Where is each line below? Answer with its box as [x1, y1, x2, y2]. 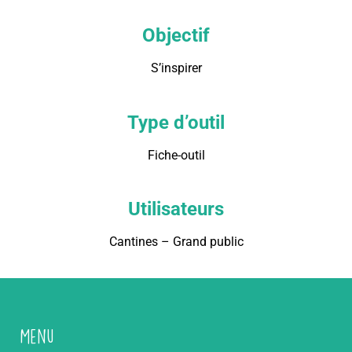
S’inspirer [150, 60, 202, 76]
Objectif [142, 24, 210, 47]
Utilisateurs [128, 198, 224, 221]
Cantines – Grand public [108, 234, 244, 250]
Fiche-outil [147, 147, 205, 163]
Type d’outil [127, 111, 225, 134]
